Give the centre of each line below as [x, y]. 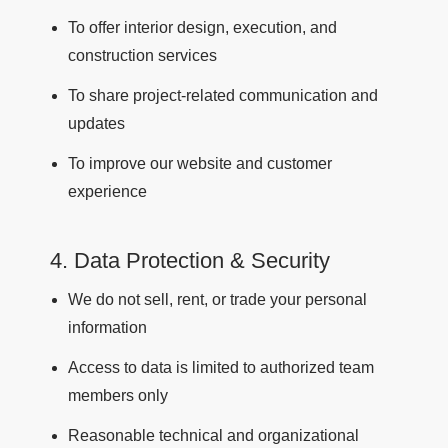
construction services [142, 56]
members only [118, 396]
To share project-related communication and [223, 96]
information [107, 328]
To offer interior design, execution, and [202, 28]
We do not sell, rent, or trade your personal [217, 300]
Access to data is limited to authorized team [221, 368]
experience [107, 192]
